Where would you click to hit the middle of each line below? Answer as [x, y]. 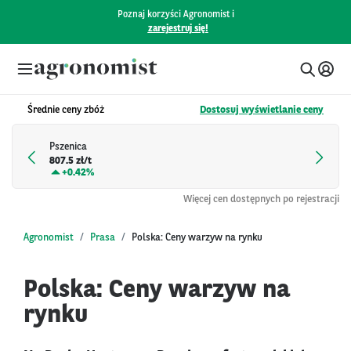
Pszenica [68, 147]
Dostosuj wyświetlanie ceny [262, 110]
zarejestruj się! [178, 29]
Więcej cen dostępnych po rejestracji [261, 199]
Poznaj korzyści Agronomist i [175, 15]
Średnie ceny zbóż [66, 110]
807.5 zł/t [71, 161]
